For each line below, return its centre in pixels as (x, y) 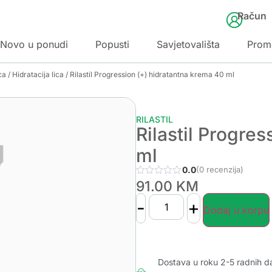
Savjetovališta (188, 44)
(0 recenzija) (219, 169)
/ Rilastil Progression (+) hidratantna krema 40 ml (149, 74)
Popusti (112, 44)
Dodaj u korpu (236, 210)
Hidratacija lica (38, 74)
